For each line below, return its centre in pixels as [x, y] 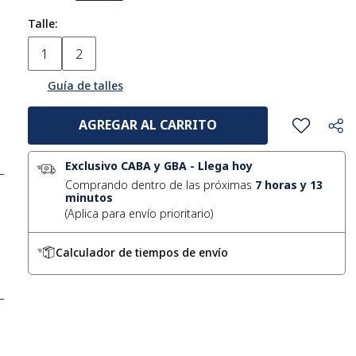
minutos [89, 197]
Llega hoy [225, 166]
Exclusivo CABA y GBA [126, 166]
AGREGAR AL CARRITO [147, 125]
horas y [285, 185]
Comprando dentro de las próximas [160, 185]
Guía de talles [85, 85]
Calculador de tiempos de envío [141, 252]
